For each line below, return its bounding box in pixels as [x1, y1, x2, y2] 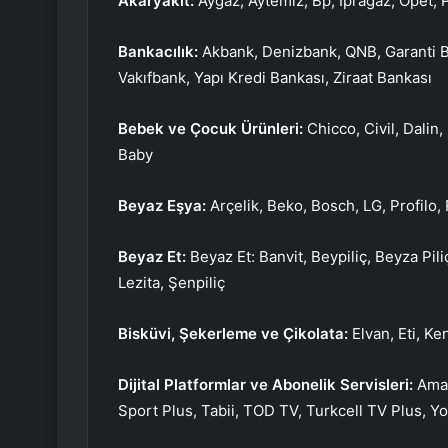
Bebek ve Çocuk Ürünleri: [118, 119, 303, 139]
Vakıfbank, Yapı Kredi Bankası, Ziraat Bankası [118, 68, 432, 88]
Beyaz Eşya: [118, 196, 210, 216]
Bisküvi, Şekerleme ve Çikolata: [118, 324, 348, 344]
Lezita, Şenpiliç [118, 273, 225, 293]
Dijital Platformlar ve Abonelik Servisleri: [118, 375, 417, 395]
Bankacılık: [118, 42, 202, 62]
